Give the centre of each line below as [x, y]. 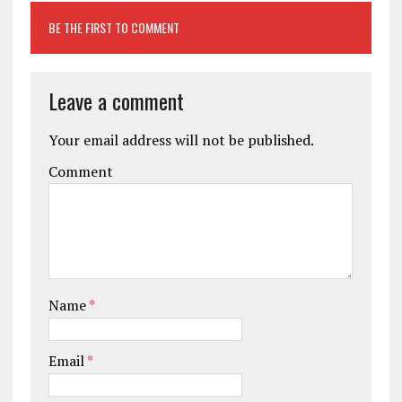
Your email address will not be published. [181, 140]
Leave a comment [116, 100]
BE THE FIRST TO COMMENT [114, 27]
